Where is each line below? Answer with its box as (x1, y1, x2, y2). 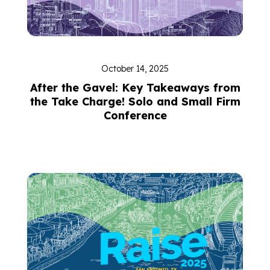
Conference (103, 108, 167, 122)
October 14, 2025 (101, 63, 169, 74)
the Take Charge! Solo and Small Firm (30, 95, 240, 108)
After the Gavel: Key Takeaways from (30, 81, 240, 95)
